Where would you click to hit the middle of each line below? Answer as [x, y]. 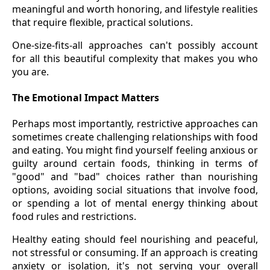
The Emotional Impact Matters [86, 98]
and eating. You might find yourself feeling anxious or [135, 150]
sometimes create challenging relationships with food [135, 137]
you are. [30, 71]
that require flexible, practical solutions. [102, 22]
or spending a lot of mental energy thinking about [135, 203]
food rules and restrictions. [74, 217]
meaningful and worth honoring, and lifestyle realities [135, 9]
